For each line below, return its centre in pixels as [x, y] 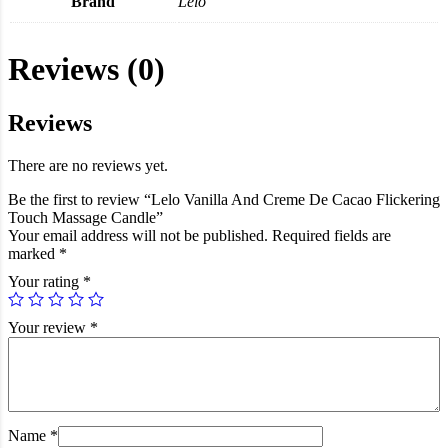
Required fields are [331, 235]
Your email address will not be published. [138, 235]
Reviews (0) [86, 69]
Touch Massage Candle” [85, 217]
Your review [49, 327]
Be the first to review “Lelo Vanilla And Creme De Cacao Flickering [224, 199]
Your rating [45, 281]
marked [33, 253]
